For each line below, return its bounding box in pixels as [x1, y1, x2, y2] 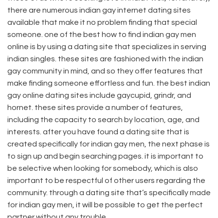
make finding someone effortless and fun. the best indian [7, 79, 210, 87]
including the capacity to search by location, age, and [7, 115, 200, 124]
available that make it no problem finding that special [7, 18, 197, 26]
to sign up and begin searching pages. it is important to [7, 152, 203, 160]
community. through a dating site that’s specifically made [7, 188, 211, 197]
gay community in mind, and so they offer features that [7, 67, 203, 75]
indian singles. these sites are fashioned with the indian [7, 54, 203, 63]
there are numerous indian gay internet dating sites [7, 6, 191, 14]
